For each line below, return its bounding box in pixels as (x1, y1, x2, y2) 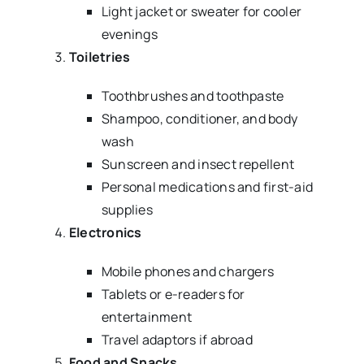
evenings (101, 24, 158, 43)
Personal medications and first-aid (101, 177, 314, 196)
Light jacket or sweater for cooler (101, 2, 302, 20)
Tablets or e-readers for (101, 284, 245, 303)
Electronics (68, 223, 142, 241)
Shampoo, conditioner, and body (101, 109, 298, 128)
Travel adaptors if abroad (101, 330, 253, 349)
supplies (101, 200, 153, 219)
